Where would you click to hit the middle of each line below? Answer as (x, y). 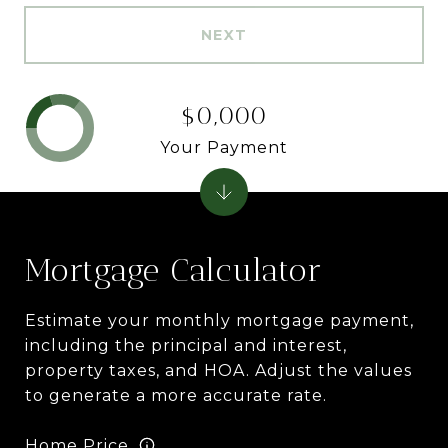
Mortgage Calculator (173, 270)
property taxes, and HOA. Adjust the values (218, 370)
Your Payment (224, 147)
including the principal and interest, (186, 345)
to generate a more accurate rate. (176, 395)
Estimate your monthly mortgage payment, (219, 320)
